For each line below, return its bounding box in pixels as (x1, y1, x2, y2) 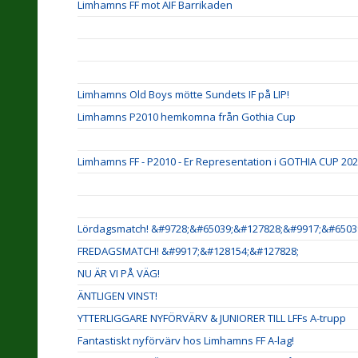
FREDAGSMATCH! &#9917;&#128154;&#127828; (78, 244, 299, 258)
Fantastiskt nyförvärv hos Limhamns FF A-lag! (78, 333, 294, 348)
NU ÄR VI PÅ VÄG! (78, 266, 160, 280)
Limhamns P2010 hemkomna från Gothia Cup (78, 109, 296, 124)
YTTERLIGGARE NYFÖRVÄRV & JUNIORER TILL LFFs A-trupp (78, 311, 346, 325)
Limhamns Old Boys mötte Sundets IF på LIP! (78, 87, 289, 101)
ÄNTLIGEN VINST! (78, 288, 157, 303)
